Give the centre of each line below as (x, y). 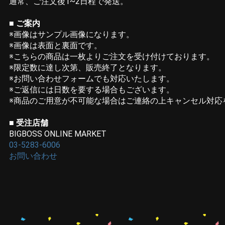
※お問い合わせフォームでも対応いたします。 (92, 79)
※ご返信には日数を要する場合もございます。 (92, 90)
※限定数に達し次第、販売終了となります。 (88, 68)
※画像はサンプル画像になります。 (72, 35)
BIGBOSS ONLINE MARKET (58, 134)
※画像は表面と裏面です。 (55, 46)
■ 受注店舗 (29, 123)
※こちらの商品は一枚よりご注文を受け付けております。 (112, 57)
